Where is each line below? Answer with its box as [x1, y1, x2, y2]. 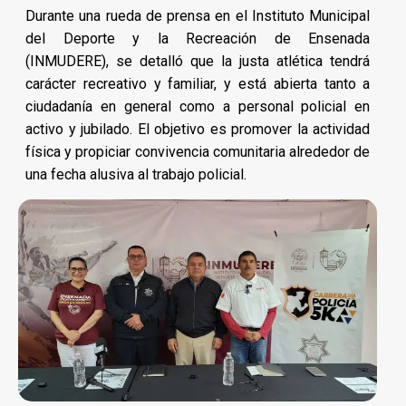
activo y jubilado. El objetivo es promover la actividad [25, 120, 371, 138]
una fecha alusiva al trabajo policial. [25, 165, 246, 183]
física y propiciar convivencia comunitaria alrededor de [25, 142, 371, 160]
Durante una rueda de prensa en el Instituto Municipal [25, 6, 371, 24]
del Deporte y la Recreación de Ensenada [25, 29, 371, 47]
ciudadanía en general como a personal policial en [25, 97, 371, 115]
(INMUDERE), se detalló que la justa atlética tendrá [25, 52, 371, 70]
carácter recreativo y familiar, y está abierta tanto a [25, 74, 371, 92]
